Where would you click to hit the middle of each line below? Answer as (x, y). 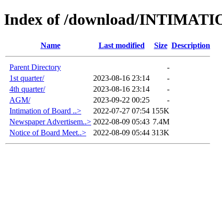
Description (191, 45)
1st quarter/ (27, 78)
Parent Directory (35, 67)
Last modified (121, 45)
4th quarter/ (27, 89)
